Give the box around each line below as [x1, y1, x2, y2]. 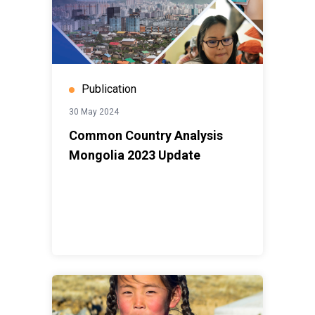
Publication [82, 82, 136, 96]
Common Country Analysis [69, 128, 223, 143]
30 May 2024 [69, 107, 119, 117]
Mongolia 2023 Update [69, 148, 200, 163]
